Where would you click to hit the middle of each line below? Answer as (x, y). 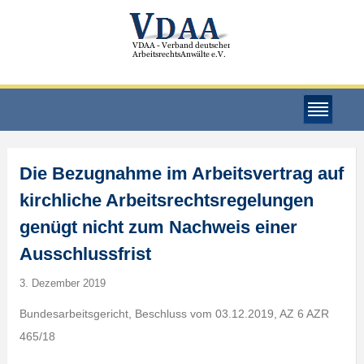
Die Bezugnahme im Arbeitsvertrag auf (181, 173)
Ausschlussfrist (85, 254)
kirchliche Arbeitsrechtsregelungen (166, 200)
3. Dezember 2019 (62, 283)
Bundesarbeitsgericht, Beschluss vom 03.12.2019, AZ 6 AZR (174, 314)
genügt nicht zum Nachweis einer (158, 227)
